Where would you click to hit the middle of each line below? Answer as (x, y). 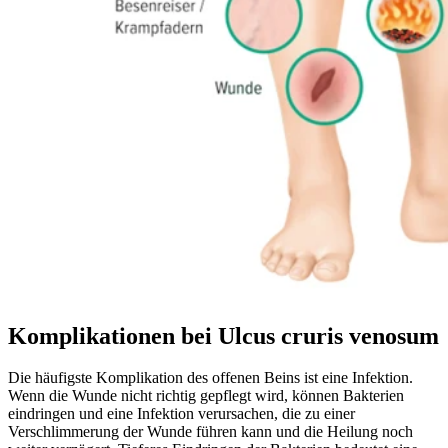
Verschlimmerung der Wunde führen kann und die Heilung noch (210, 432)
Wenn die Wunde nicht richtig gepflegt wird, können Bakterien (206, 396)
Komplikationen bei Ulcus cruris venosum (223, 335)
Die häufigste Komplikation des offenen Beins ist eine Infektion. (210, 378)
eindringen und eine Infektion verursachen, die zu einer (181, 414)
